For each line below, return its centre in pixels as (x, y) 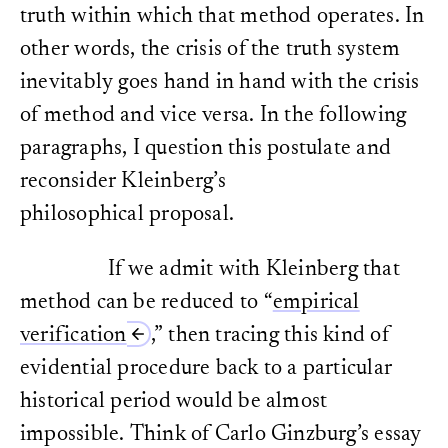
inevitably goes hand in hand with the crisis (220, 83)
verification (73, 336)
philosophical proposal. (127, 215)
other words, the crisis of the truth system (210, 50)
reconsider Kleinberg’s (123, 182)
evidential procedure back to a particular (206, 369)
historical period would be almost (174, 402)
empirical (316, 303)
